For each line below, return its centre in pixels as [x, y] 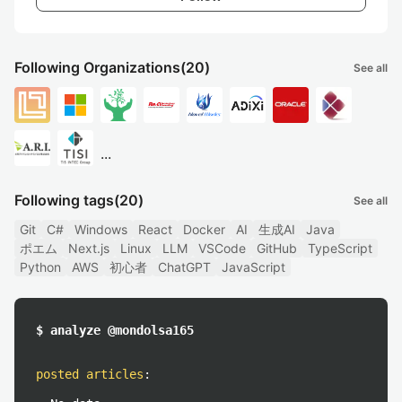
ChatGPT [184, 267]
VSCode [222, 248]
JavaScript [253, 267]
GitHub [277, 248]
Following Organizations [97, 67]
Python [40, 267]
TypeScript [340, 248]
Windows [101, 229]
